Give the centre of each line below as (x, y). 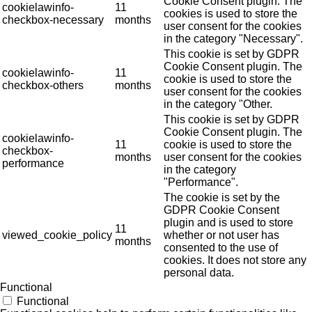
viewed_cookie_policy (57, 235)
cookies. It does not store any (235, 260)
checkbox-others (43, 85)
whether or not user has (221, 235)
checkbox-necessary (53, 19)
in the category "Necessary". (233, 38)
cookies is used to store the (231, 13)
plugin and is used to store (228, 222)
